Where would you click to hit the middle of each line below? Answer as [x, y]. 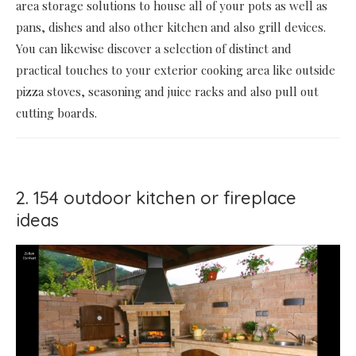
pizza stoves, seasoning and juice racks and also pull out [167, 91]
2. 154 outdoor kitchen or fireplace [156, 197]
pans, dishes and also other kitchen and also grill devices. [171, 27]
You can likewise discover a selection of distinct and [154, 48]
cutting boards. [56, 112]
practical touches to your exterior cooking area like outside [176, 70]
